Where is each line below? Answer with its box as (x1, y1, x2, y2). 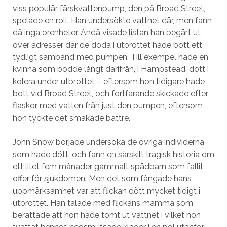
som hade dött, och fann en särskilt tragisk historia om (12, 149, 214, 159)
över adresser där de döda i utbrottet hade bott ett (12, 40, 202, 50)
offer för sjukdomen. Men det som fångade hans (12, 174, 192, 183)
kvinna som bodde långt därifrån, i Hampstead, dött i (12, 64, 209, 74)
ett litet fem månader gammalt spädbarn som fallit (12, 162, 203, 171)
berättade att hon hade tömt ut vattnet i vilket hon (12, 210, 201, 220)
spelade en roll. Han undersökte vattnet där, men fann (12, 16, 212, 25)
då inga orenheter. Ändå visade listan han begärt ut (12, 28, 201, 37)
